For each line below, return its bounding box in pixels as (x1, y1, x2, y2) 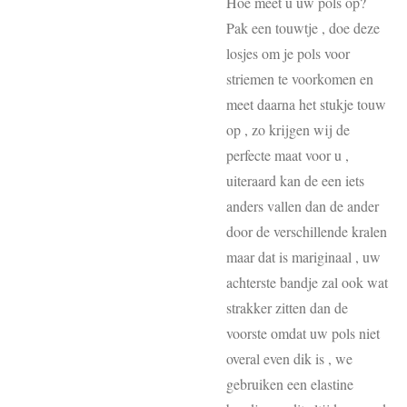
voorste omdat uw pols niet (226, 323, 380, 342)
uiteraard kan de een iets (226, 171, 364, 190)
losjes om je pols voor (226, 44, 350, 63)
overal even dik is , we (226, 349, 352, 368)
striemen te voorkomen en (226, 69, 373, 88)
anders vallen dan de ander (226, 196, 379, 215)
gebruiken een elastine (226, 374, 353, 393)
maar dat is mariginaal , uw (226, 247, 381, 266)
